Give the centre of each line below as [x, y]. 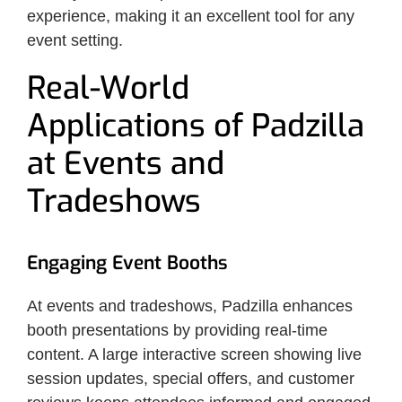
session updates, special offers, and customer [191, 378]
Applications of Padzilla [196, 125]
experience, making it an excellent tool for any [191, 16]
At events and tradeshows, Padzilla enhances [190, 306]
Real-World [108, 87]
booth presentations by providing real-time [177, 330]
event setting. [75, 40]
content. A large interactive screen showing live [194, 354]
